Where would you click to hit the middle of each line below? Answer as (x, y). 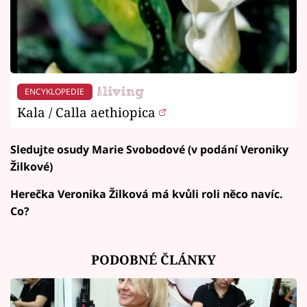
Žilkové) (32, 167)
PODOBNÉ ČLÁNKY (153, 260)
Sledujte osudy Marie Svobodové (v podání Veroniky (149, 150)
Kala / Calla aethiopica (88, 112)
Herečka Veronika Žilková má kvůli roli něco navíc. (147, 194)
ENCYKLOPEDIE (55, 91)
